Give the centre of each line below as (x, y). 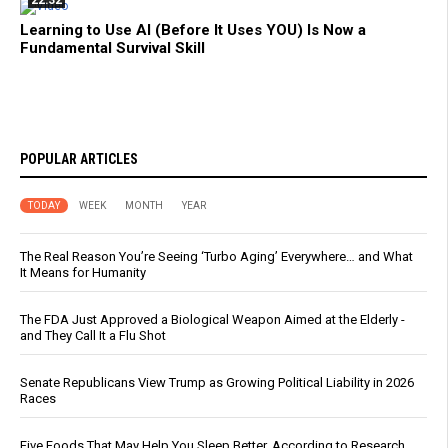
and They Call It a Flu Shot (93, 336)
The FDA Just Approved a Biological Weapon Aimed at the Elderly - (212, 320)
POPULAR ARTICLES (79, 159)
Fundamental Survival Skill (112, 48)
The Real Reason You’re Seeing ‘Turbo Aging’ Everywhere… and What (216, 257)
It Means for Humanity (83, 273)
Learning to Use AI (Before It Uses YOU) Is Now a (193, 30)
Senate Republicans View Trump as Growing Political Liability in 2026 (217, 383)
